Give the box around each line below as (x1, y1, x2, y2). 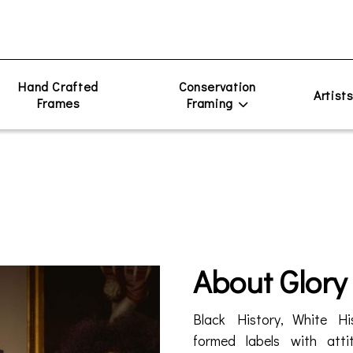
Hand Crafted (18, 78, 98, 95)
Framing (186, 95, 234, 111)
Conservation (178, 78, 256, 95)
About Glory (192, 260, 347, 302)
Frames (36, 95, 80, 111)
